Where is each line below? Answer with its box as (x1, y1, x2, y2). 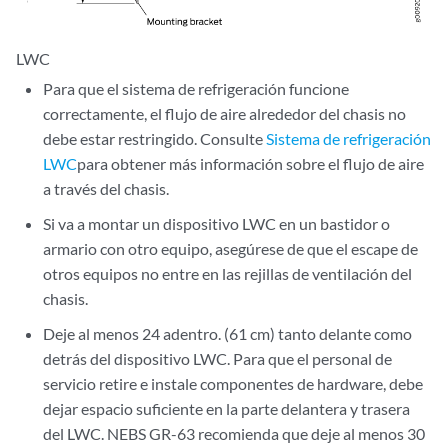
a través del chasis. (43, 178, 170, 198)
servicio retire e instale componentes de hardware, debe (43, 373, 424, 393)
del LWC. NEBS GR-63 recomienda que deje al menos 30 (43, 423, 426, 443)
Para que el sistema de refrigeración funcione (43, 78, 350, 98)
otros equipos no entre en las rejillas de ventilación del (43, 263, 413, 283)
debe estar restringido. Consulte (43, 128, 267, 148)
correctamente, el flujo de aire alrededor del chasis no (43, 103, 407, 123)
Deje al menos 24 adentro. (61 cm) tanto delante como (43, 323, 413, 343)
